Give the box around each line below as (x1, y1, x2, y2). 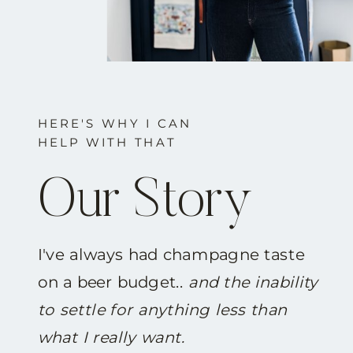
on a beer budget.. (37, 272, 188, 292)
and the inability (188, 272, 319, 292)
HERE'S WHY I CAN (37, 115, 192, 132)
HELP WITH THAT (37, 134, 176, 150)
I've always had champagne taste (37, 244, 305, 265)
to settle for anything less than (37, 299, 288, 320)
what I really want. (37, 327, 185, 347)
